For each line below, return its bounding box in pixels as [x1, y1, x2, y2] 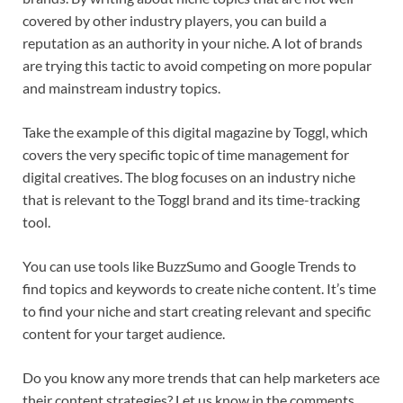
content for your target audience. [22, 325, 225, 343]
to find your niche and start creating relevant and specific [22, 302, 371, 320]
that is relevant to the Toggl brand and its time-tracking [22, 191, 360, 209]
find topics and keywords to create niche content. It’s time [22, 280, 376, 298]
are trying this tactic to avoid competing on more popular [22, 57, 372, 75]
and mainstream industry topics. [22, 79, 220, 97]
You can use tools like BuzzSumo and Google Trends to [22, 257, 356, 275]
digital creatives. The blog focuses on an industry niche [22, 168, 355, 186]
